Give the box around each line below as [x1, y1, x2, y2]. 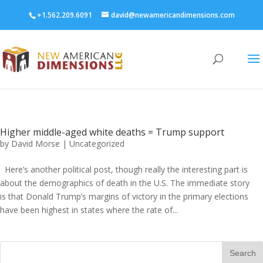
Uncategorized [69, 138, 124, 149]
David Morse [11, 138, 60, 149]
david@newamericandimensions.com [110, 10, 235, 20]
